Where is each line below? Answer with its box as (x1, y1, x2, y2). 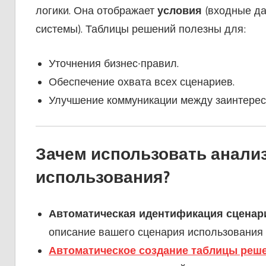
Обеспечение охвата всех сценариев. (49, 75, 235, 89)
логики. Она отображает (35, 4, 157, 18)
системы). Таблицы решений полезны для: (35, 23, 246, 36)
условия (157, 4, 202, 18)
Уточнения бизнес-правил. (49, 57, 179, 71)
